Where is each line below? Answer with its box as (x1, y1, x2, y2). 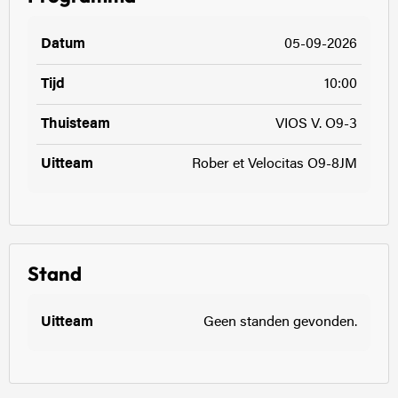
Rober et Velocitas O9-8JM (192, 157, 357, 171)
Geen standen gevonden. (203, 315, 357, 330)
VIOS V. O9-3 (275, 117, 357, 131)
